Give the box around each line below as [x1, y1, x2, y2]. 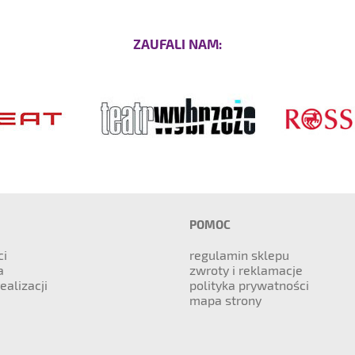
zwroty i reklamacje [189, 262, 303, 277]
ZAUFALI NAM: [133, 36, 222, 52]
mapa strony [189, 292, 261, 307]
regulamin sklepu [189, 247, 289, 262]
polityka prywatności [189, 277, 309, 292]
